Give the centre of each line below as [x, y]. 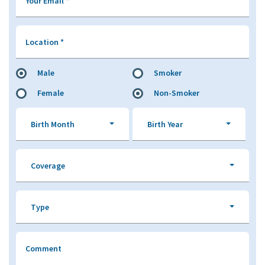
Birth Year [165, 124]
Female [51, 93]
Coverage [48, 166]
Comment [43, 248]
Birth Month [53, 124]
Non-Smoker [177, 93]
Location [43, 42]
